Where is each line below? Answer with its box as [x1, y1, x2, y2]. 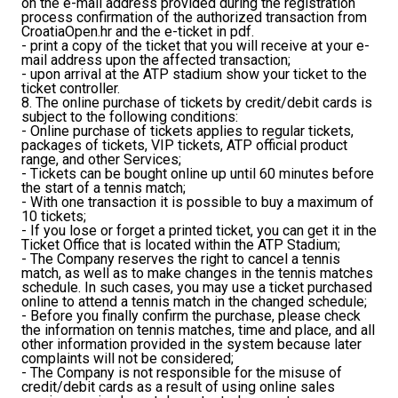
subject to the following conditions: [21, 108, 238, 126]
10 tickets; [21, 208, 86, 226]
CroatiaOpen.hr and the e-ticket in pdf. [21, 23, 254, 41]
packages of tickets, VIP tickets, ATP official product [21, 137, 347, 155]
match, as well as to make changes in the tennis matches [21, 265, 373, 283]
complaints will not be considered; [21, 350, 234, 368]
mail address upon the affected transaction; [21, 52, 291, 69]
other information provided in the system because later [21, 336, 362, 354]
